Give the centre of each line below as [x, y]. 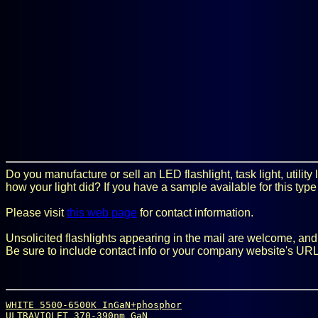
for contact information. [195, 213]
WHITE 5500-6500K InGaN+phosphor [94, 305]
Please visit [36, 213]
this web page [102, 213]
